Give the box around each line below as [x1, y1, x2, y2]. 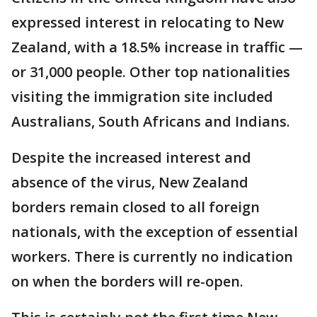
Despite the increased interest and [11, 148, 251, 167]
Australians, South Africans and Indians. [11, 112, 290, 131]
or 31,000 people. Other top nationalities [11, 62, 290, 81]
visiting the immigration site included [11, 87, 273, 106]
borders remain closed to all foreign [11, 197, 260, 217]
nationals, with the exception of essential [11, 222, 298, 241]
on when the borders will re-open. [11, 272, 243, 291]
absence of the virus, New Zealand [11, 173, 248, 192]
